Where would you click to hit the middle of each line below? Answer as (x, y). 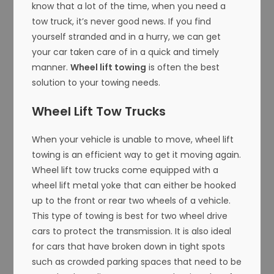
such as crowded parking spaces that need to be (137, 262)
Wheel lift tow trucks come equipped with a (125, 170)
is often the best (183, 68)
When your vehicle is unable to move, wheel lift (133, 140)
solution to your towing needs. (96, 83)
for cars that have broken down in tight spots (129, 247)
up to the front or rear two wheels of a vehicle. (131, 201)
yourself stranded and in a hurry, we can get (127, 37)
